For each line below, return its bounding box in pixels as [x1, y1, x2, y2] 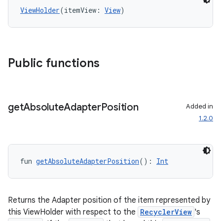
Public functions [8, 56, 100, 71]
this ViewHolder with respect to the [8, 207, 138, 217]
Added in [186, 102, 213, 110]
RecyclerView [140, 207, 192, 217]
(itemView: [60, 5, 105, 15]
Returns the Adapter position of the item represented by [8, 195, 210, 205]
